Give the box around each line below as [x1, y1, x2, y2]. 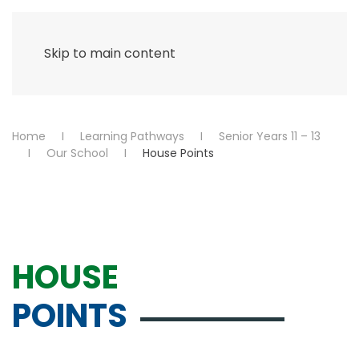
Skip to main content [44, 44, 175, 63]
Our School [46, 145, 108, 161]
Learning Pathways [80, 128, 184, 144]
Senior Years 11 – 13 [219, 128, 321, 144]
